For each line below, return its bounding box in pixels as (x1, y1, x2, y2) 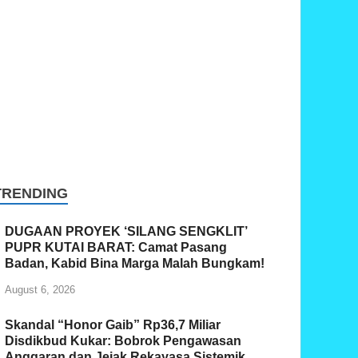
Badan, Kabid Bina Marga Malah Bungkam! (5, 256, 265, 270)
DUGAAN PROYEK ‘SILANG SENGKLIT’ (5, 224, 248, 238)
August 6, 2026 (5, 283, 76, 296)
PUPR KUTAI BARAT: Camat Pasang (5, 240, 228, 254)
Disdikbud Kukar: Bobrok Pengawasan (5, 333, 242, 348)
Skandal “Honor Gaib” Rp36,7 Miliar (5, 317, 221, 332)
